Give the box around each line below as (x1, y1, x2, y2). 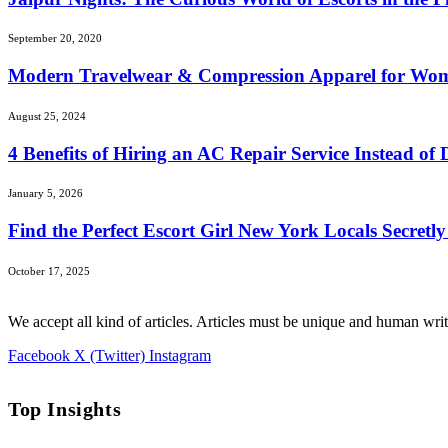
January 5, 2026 (8, 187, 83, 200)
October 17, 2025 (8, 264, 90, 277)
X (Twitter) (74, 346, 145, 364)
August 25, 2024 (8, 109, 86, 122)
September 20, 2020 (8, 32, 102, 45)
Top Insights (8, 398, 122, 421)
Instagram (149, 346, 211, 364)
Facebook (8, 346, 70, 364)
